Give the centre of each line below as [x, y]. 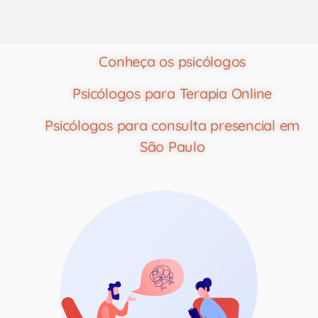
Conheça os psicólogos [172, 61]
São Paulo [172, 146]
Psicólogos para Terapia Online [172, 93]
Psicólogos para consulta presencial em [172, 125]
